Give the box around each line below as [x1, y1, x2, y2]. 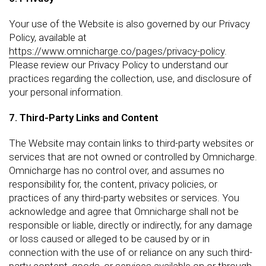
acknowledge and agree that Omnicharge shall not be [9, 205, 239, 217]
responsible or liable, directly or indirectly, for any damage [9, 218, 252, 231]
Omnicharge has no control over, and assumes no [9, 164, 224, 176]
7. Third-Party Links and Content [9, 111, 159, 123]
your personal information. [9, 85, 123, 98]
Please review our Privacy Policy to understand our [9, 58, 228, 71]
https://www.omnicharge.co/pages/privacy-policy [9, 45, 224, 57]
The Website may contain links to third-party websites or [9, 137, 254, 149]
